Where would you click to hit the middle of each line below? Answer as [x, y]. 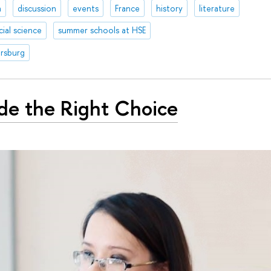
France [127, 8]
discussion [37, 8]
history [169, 8]
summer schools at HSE [102, 30]
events [85, 8]
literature [217, 8]
